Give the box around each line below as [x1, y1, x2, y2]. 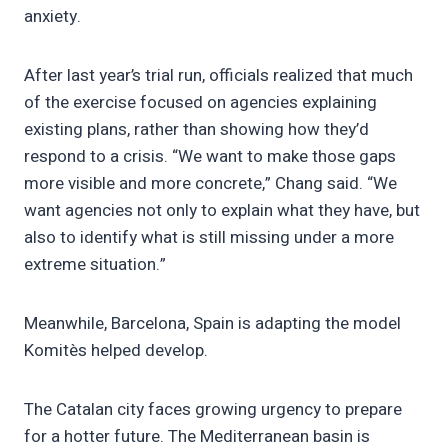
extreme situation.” [24, 252, 166, 278]
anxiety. [24, 4, 81, 30]
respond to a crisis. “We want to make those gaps [24, 144, 396, 170]
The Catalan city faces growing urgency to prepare [24, 397, 402, 423]
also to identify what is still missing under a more [24, 225, 394, 251]
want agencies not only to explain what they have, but [24, 198, 420, 224]
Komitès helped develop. [24, 338, 208, 364]
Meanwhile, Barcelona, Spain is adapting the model [24, 311, 401, 337]
